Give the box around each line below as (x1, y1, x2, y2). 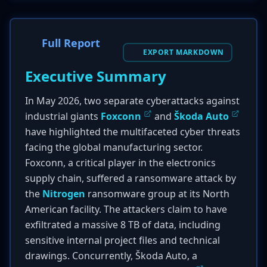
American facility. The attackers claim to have (25, 203, 227, 216)
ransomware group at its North (85, 187, 229, 200)
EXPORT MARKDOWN (143, 47, 224, 57)
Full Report (42, 36, 100, 50)
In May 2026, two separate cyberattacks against (25, 94, 240, 107)
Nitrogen (42, 187, 85, 200)
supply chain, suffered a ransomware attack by (25, 172, 236, 185)
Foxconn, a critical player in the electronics (25, 156, 216, 169)
